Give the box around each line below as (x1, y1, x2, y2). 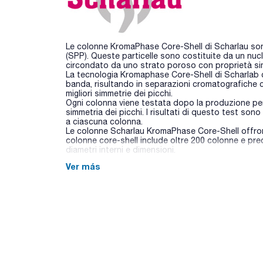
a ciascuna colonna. (66, 116, 143, 126)
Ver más (66, 161, 100, 171)
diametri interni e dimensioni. (66, 144, 176, 154)
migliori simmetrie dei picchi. (66, 88, 173, 98)
